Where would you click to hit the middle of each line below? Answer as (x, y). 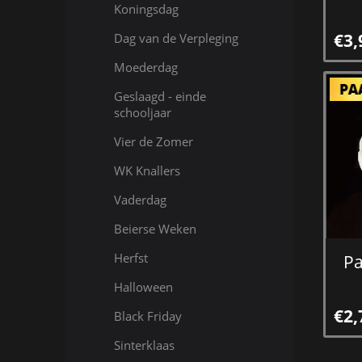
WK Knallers (147, 170)
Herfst (130, 258)
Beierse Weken (155, 229)
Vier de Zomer (153, 141)
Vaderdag (140, 200)
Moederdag (145, 67)
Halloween (143, 287)
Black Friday (147, 316)
